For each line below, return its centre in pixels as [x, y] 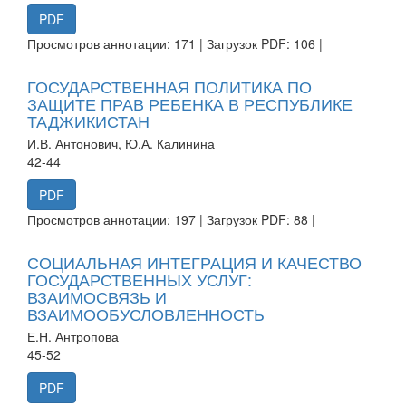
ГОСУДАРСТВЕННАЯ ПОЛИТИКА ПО [169, 86]
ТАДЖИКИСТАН [88, 120]
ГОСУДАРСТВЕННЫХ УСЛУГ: [140, 279]
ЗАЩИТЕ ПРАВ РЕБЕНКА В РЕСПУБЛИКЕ [190, 103]
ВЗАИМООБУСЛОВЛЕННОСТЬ [146, 313]
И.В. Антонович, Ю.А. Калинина [121, 143]
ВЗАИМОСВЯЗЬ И [97, 296]
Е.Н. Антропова [73, 336]
